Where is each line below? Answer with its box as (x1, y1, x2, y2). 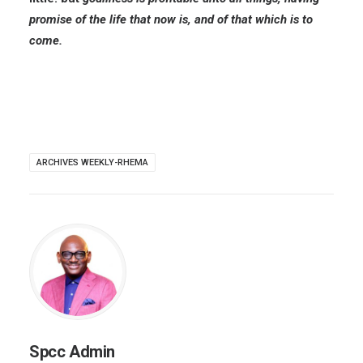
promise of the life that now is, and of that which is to (29, 12, 313, 27)
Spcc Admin (29, 342, 115, 361)
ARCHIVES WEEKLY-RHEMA (36, 157, 148, 168)
